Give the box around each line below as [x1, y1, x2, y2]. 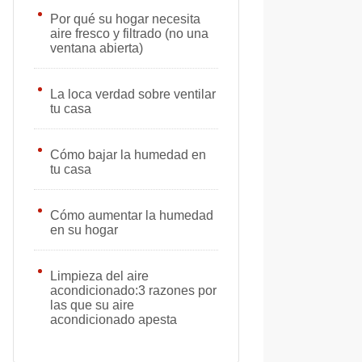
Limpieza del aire [50, 269, 149, 283]
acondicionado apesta [50, 313, 177, 326]
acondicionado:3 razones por [50, 284, 217, 297]
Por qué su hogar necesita [50, 12, 200, 26]
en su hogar [50, 223, 118, 237]
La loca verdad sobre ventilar [50, 87, 216, 101]
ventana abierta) [50, 41, 143, 55]
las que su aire [50, 298, 134, 312]
